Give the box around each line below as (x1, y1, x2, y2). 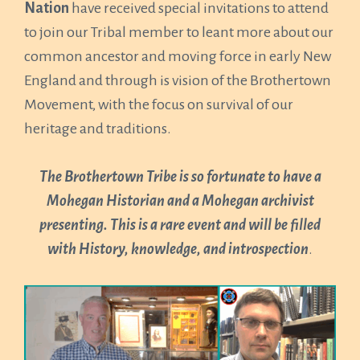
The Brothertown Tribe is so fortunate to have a (39, 169, 321, 185)
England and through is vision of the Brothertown (24, 72, 331, 88)
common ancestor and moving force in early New (24, 48, 331, 64)
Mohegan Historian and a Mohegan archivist (46, 193, 314, 209)
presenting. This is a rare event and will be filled (39, 217, 321, 233)
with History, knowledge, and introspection (47, 241, 309, 257)
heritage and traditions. (24, 121, 171, 137)
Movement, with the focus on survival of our (24, 96, 293, 112)
